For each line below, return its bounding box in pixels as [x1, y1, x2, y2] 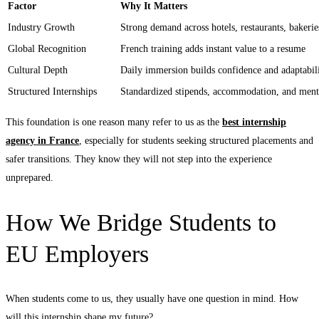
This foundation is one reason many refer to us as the [6, 116, 222, 127]
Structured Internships [8, 85, 97, 97]
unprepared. [6, 172, 53, 183]
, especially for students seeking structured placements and [79, 135, 313, 146]
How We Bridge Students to [6, 209, 276, 236]
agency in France [6, 135, 79, 146]
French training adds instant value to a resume [120, 43, 305, 54]
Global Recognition [8, 43, 86, 54]
